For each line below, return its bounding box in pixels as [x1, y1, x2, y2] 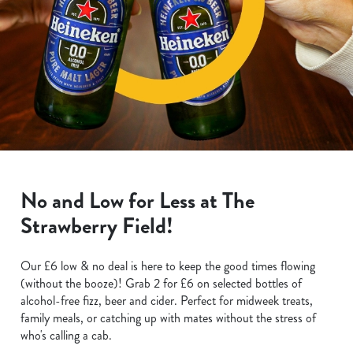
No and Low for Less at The [20, 185, 255, 217]
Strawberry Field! [20, 210, 173, 242]
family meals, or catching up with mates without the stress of [20, 309, 316, 327]
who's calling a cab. [20, 326, 112, 344]
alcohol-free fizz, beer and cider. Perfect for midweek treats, [20, 292, 313, 310]
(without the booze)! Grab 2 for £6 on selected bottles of [20, 274, 302, 292]
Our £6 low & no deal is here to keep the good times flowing [20, 257, 315, 275]
